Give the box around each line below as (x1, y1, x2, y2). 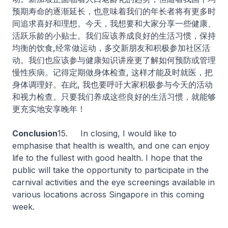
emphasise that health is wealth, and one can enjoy (12, 140, 210, 151)
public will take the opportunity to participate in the (12, 165, 209, 175)
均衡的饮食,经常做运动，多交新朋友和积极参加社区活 (12, 43, 210, 53)
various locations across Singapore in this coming (12, 189, 204, 199)
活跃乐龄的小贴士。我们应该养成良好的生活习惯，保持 (12, 31, 216, 41)
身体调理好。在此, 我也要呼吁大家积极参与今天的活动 (12, 79, 213, 90)
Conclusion (12, 128, 58, 138)
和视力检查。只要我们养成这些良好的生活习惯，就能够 (12, 92, 216, 102)
